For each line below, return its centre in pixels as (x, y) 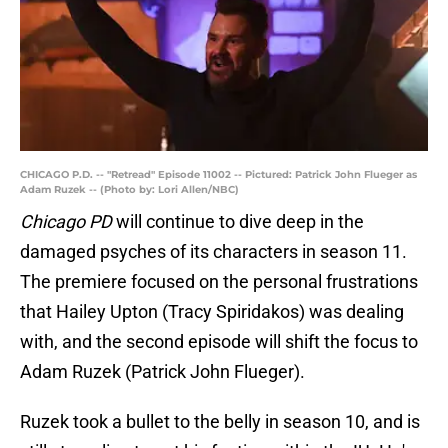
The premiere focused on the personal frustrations (219, 282)
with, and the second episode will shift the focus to (219, 342)
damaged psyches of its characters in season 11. (213, 252)
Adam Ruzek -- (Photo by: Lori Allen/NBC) (129, 190)
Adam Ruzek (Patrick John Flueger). (162, 372)
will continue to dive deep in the (238, 222)
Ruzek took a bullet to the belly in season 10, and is (220, 422)
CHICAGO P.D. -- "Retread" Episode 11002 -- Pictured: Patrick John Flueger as (218, 175)
